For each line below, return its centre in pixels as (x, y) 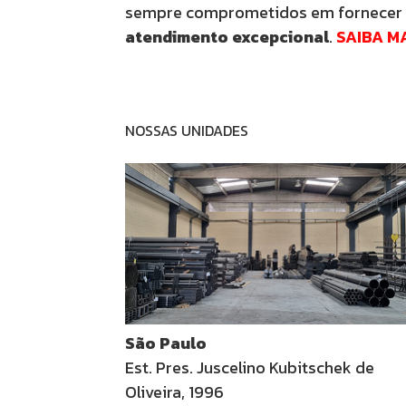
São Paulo (166, 343)
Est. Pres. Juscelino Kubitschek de (250, 368)
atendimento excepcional (227, 37)
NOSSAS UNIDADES (187, 130)
